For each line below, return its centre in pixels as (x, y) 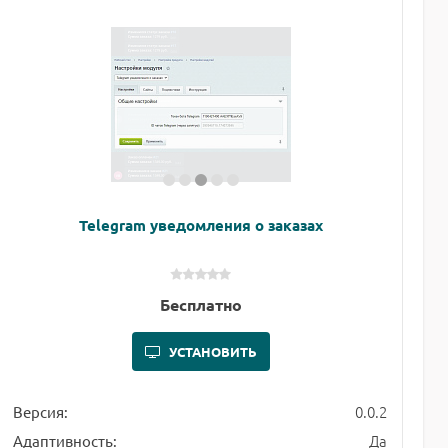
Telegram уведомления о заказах (200, 225)
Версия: (41, 412)
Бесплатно (200, 305)
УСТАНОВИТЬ (212, 352)
